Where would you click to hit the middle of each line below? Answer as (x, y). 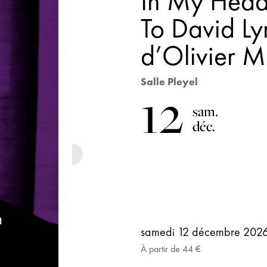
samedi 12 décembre (192, 232)
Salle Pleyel (170, 81)
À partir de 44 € (171, 249)
